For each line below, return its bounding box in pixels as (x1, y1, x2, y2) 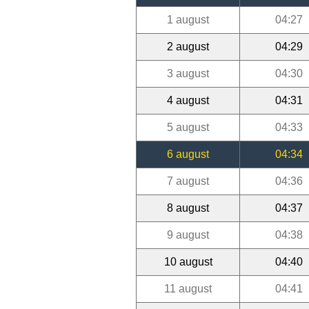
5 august (167, 121, 209, 133)
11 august (164, 282, 212, 295)
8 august (167, 201, 209, 214)
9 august (167, 228, 209, 241)
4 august (167, 94, 209, 106)
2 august (167, 40, 209, 52)
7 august (167, 175, 209, 187)
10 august (163, 255, 212, 268)
